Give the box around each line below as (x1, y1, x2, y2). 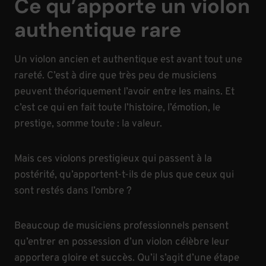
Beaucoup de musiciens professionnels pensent (14, 220, 229, 233)
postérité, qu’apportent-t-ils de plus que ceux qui (14, 169, 234, 182)
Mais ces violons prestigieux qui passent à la (14, 153, 212, 166)
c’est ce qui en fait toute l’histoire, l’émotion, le (14, 102, 220, 115)
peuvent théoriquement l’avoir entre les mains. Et (14, 85, 235, 99)
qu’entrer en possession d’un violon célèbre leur (14, 236, 229, 249)
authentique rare (14, 17, 181, 44)
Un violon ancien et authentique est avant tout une (14, 53, 242, 67)
